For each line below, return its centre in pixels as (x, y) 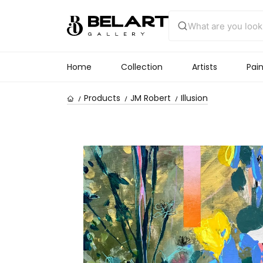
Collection (142, 67)
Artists (205, 67)
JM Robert (151, 98)
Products (102, 98)
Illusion (194, 98)
